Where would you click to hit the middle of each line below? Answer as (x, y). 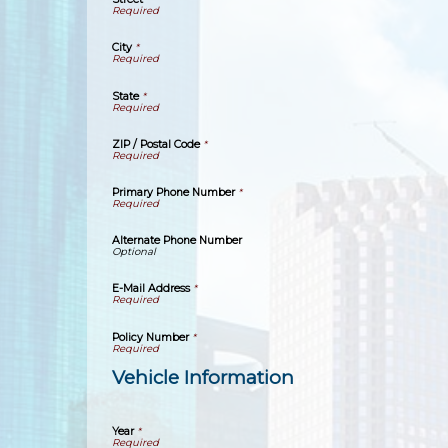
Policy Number (150, 337)
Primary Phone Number (173, 192)
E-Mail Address (151, 289)
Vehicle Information (203, 378)
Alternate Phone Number (177, 241)
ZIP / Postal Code (156, 144)
